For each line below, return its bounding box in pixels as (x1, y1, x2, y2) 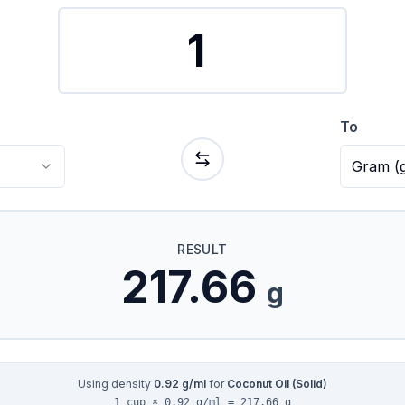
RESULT (177, 241, 228, 257)
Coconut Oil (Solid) (227, 377, 327, 391)
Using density (78, 377, 154, 391)
